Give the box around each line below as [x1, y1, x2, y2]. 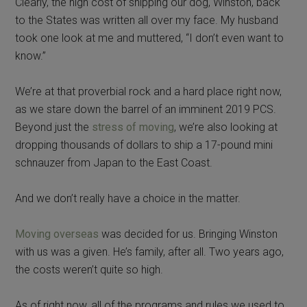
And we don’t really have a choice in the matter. [15, 191, 241, 205]
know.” [15, 49, 47, 62]
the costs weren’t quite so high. [15, 262, 164, 276]
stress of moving [92, 120, 175, 134]
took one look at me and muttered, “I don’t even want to [15, 31, 284, 45]
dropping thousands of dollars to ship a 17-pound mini [15, 138, 273, 151]
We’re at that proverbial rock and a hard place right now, [15, 84, 282, 98]
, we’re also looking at [174, 120, 278, 134]
